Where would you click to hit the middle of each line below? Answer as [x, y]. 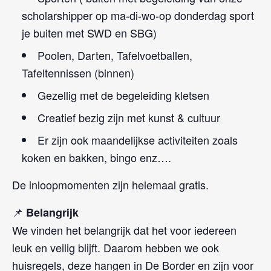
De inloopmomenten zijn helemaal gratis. [110, 184]
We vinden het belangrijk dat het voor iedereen [124, 230]
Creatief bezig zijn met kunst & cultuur [129, 117]
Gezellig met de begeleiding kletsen [123, 95]
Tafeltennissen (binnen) [78, 72]
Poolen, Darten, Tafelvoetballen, [115, 55]
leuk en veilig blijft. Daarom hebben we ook [116, 247]
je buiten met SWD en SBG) [89, 32]
